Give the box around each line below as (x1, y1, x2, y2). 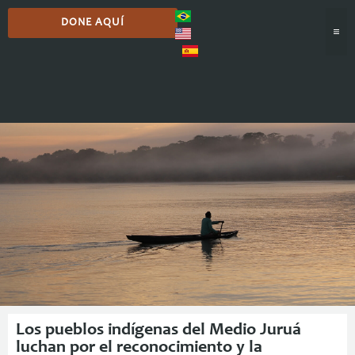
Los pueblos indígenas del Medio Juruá (16, 321, 301, 339)
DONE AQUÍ (61, 17, 124, 29)
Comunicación (119, 69, 236, 90)
